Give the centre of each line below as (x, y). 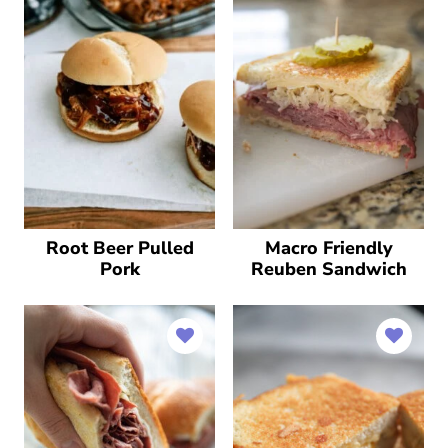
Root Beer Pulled (119, 247)
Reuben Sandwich (328, 268)
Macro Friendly (328, 247)
